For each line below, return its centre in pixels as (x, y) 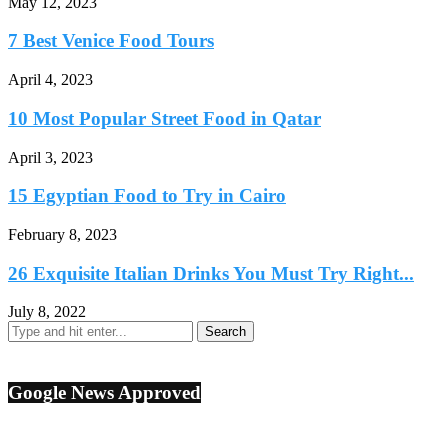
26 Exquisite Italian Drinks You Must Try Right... (211, 273)
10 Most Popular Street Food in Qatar (164, 118)
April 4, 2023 (50, 80)
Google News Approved (104, 393)
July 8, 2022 (47, 312)
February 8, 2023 (62, 234)
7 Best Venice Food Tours (111, 41)
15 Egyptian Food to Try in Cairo (147, 196)
